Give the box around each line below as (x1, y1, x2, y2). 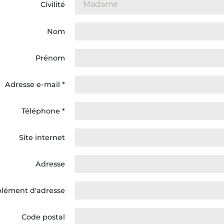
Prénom (35, 53, 65, 62)
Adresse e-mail (5, 80, 62, 89)
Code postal (21, 212, 65, 221)
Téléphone (21, 106, 62, 115)
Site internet (19, 133, 65, 142)
